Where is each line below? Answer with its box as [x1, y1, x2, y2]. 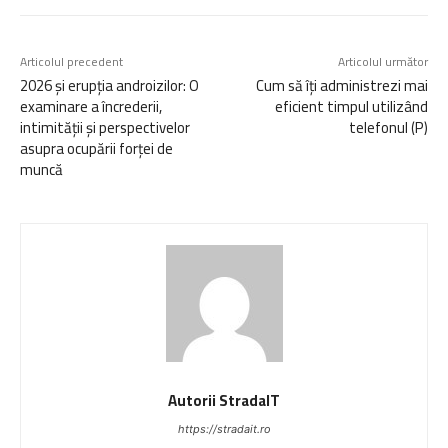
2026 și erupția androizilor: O [20, 70, 199, 100]
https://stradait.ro [177, 421, 271, 436]
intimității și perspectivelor [20, 112, 190, 142]
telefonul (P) [348, 112, 428, 142]
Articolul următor [337, 49, 428, 73]
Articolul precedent [20, 49, 123, 73]
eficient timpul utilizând [274, 91, 428, 121]
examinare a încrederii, [20, 91, 162, 121]
